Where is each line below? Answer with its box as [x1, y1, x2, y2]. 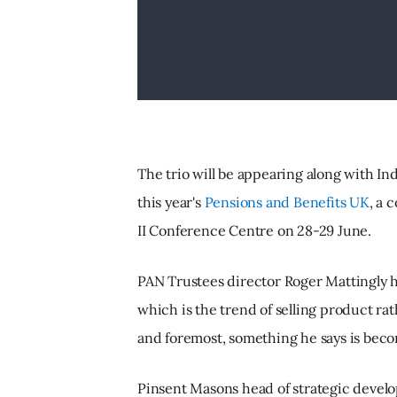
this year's [137, 193, 205, 211]
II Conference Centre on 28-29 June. [137, 222, 372, 239]
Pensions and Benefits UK [204, 193, 370, 211]
